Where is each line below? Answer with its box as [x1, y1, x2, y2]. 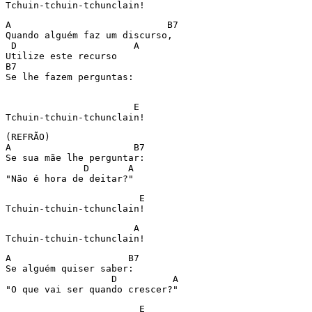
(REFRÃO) [6, 132, 50, 142]
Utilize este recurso [6, 51, 123, 61]
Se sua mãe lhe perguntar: [6, 153, 150, 163]
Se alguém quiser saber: [6, 263, 139, 274]
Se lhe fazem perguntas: [6, 72, 134, 82]
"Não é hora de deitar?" [6, 173, 139, 184]
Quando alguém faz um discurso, [6, 30, 173, 40]
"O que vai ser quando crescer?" [6, 284, 184, 295]
